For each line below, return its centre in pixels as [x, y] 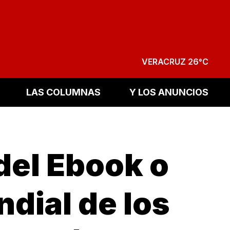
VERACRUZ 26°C [175, 61]
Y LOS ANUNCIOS [169, 92]
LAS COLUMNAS [64, 92]
